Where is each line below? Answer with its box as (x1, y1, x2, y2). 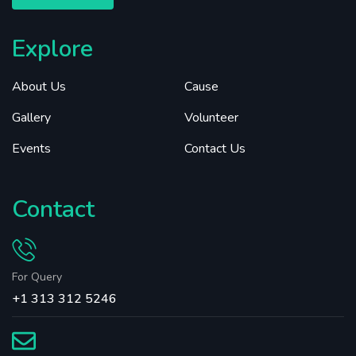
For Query (12, 269, 62, 284)
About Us (12, 77, 66, 95)
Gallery (12, 108, 51, 126)
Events (12, 139, 51, 157)
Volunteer (184, 108, 238, 126)
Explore (12, 32, 93, 65)
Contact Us (184, 139, 246, 157)
